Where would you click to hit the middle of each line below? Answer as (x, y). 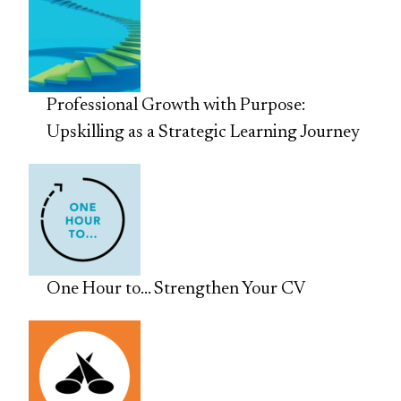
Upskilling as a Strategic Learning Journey (204, 133)
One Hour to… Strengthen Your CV (176, 290)
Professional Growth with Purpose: (176, 106)
